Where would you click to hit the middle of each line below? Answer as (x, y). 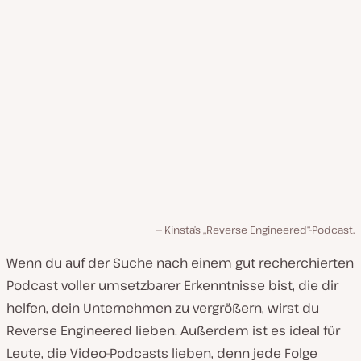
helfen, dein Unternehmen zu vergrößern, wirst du (163, 308)
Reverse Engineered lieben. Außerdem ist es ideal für (173, 331)
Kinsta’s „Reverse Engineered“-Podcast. (259, 230)
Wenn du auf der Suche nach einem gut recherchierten (180, 263)
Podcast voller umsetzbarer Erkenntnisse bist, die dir (172, 286)
